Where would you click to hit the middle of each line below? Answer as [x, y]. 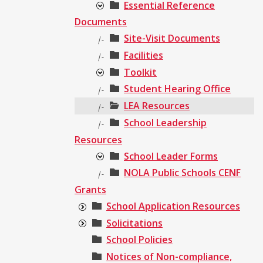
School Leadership [165, 122]
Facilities [144, 55]
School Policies [139, 240]
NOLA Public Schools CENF [182, 173]
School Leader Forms [171, 156]
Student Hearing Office [177, 89]
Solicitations [134, 223]
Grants [90, 190]
